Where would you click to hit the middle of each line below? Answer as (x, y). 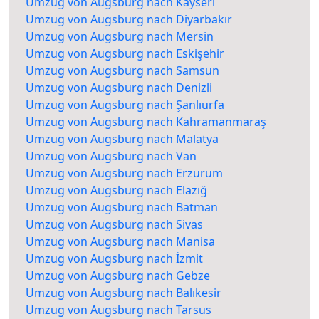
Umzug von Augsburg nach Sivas (114, 225)
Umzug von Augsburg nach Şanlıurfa (125, 105)
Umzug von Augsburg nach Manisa (120, 242)
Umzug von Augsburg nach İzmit (114, 259)
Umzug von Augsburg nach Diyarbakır (129, 20)
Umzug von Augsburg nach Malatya (122, 139)
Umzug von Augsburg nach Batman (122, 208)
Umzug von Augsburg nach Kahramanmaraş (146, 122)
